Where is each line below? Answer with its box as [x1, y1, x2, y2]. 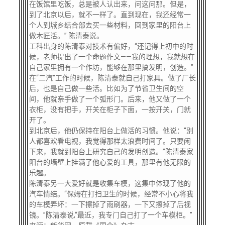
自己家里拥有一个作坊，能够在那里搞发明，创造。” [29, 63, 193, 71]
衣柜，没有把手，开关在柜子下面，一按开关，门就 [29, 105, 191, 114]
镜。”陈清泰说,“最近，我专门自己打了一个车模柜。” [29, 211, 192, 219]
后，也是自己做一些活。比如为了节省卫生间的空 [29, 84, 184, 92]
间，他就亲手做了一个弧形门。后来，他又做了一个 [29, 95, 191, 103]
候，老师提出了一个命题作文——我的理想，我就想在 [29, 53, 195, 61]
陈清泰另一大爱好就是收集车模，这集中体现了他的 [29, 179, 191, 187]
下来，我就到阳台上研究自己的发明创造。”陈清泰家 [29, 148, 193, 156]
